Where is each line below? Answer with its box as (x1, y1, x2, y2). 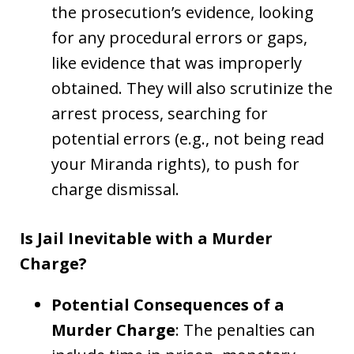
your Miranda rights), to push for (51, 153, 299, 175)
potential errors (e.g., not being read (51, 127, 324, 149)
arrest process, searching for (51, 102, 268, 124)
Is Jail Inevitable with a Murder (20, 227, 273, 249)
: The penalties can (175, 318, 315, 341)
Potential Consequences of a (51, 293, 284, 315)
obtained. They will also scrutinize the (51, 77, 333, 99)
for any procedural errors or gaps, (51, 26, 307, 48)
